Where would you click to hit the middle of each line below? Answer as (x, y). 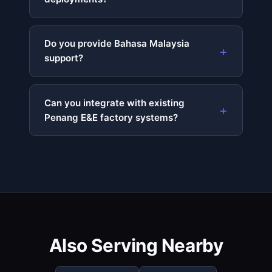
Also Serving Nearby (136, 246)
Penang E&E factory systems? (111, 117)
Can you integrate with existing (114, 103)
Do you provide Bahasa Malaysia (117, 44)
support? (64, 58)
